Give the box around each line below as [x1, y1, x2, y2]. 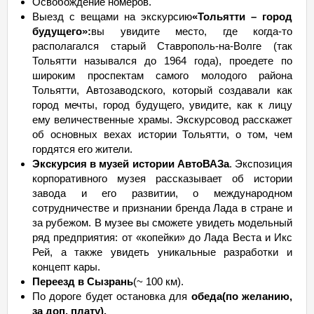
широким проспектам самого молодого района [32, 69, 292, 81]
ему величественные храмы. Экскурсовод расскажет [32, 114, 292, 125]
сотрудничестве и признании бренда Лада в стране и [32, 202, 292, 214]
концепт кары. [32, 261, 100, 273]
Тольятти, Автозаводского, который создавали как [32, 84, 292, 96]
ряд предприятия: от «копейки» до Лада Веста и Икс [32, 231, 292, 243]
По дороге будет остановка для [32, 290, 191, 302]
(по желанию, [221, 290, 293, 302]
